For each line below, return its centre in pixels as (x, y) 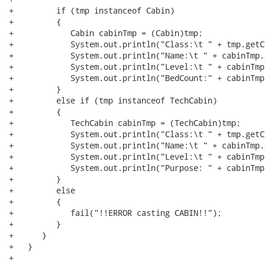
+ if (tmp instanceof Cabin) (92, 10)
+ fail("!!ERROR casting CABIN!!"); (115, 213)
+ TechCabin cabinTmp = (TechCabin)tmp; (125, 123)
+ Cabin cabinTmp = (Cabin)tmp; (106, 33)
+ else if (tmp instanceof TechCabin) (113, 100)
